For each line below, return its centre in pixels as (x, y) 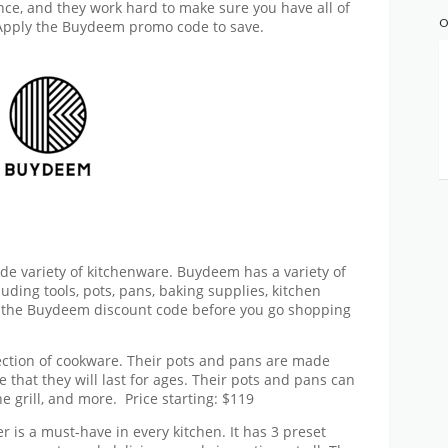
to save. (236, 27)
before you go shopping (269, 309)
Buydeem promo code (135, 27)
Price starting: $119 (189, 399)
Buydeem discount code (107, 309)
